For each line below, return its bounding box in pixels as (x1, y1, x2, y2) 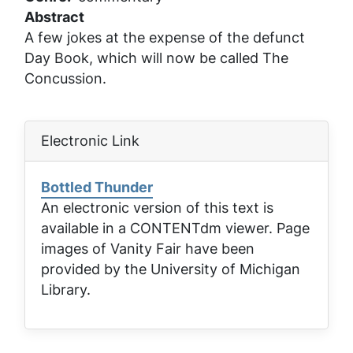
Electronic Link (41, 130, 139, 150)
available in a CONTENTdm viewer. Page (41, 217, 310, 238)
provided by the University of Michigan (41, 258, 300, 279)
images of (41, 238, 110, 258)
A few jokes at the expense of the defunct (24, 27, 305, 47)
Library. (41, 279, 91, 299)
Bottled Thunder (41, 176, 153, 197)
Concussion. (24, 68, 106, 88)
